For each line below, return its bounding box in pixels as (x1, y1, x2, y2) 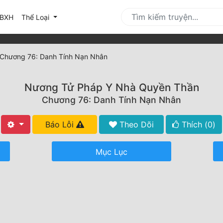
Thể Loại (21, 12, 51, 21)
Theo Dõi (116, 119, 154, 130)
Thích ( (179, 119, 208, 130)
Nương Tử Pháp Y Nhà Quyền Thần (24, 81, 199, 94)
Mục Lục (96, 147, 127, 157)
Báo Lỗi (45, 119, 76, 130)
